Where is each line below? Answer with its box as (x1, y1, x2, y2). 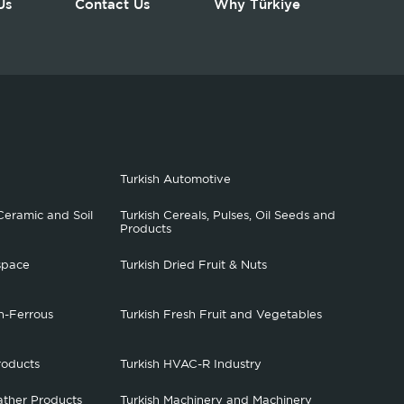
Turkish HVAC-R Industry (120, 360, 262, 370)
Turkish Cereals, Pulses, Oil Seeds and (120, 211, 336, 221)
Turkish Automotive (120, 175, 232, 185)
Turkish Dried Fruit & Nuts (120, 261, 268, 271)
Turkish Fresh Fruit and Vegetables (120, 310, 323, 320)
